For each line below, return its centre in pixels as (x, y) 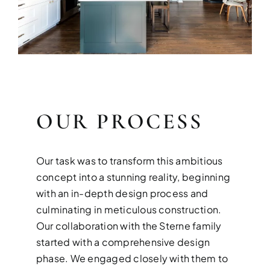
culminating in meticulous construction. (129, 210)
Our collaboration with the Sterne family (129, 226)
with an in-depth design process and (122, 193)
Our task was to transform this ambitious (130, 161)
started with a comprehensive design (123, 242)
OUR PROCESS (120, 122)
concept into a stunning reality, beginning (133, 177)
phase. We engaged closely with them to (132, 259)
